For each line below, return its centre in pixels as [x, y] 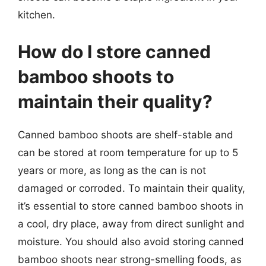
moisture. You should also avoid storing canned [131, 241]
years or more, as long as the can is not [112, 170]
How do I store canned [114, 51]
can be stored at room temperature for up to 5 [128, 152]
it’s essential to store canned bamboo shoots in [131, 206]
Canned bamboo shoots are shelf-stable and [126, 134]
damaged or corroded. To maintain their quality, [132, 188]
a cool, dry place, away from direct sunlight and [131, 224]
